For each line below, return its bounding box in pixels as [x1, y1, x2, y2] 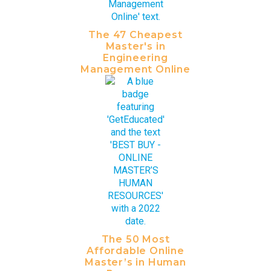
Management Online [80, 64, 191, 76]
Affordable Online [87, 245, 184, 257]
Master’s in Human [85, 256, 186, 269]
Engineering [103, 52, 168, 64]
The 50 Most [101, 233, 170, 246]
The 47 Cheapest [88, 29, 183, 41]
